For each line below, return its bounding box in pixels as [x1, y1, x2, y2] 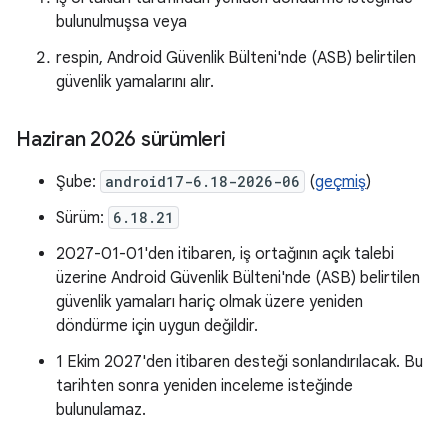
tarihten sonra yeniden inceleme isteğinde [56, 376, 353, 396]
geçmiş [315, 172, 366, 192]
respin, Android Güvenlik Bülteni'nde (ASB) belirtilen [56, 48, 416, 68]
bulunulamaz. [56, 400, 146, 420]
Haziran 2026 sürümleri [16, 127, 226, 152]
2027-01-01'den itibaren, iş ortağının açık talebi [56, 244, 394, 264]
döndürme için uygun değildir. [56, 316, 258, 336]
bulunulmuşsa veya [56, 12, 187, 32]
